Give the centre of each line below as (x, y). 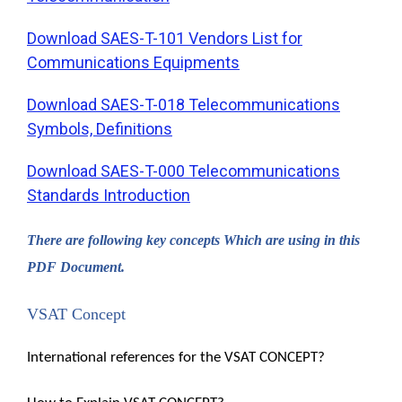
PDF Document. (76, 267)
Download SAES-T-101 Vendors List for (165, 38)
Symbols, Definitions (100, 128)
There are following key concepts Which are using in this (193, 240)
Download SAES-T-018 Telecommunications (184, 104)
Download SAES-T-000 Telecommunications (184, 170)
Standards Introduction (109, 195)
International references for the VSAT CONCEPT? (176, 357)
